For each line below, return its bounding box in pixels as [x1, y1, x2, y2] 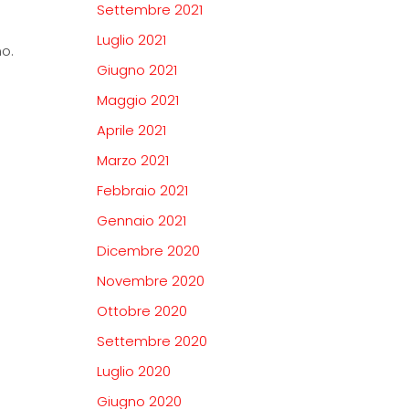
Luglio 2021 [97, 30, 166, 50]
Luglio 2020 [97, 362, 171, 382]
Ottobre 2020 [97, 301, 187, 321]
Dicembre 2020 [97, 241, 200, 261]
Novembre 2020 [97, 271, 204, 291]
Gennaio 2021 [97, 211, 186, 231]
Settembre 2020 [97, 331, 207, 351]
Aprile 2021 [97, 121, 166, 141]
